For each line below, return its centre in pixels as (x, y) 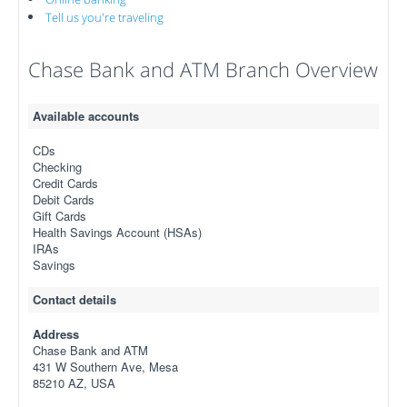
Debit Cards (64, 199)
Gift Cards (60, 216)
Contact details (74, 299)
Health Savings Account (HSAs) (117, 232)
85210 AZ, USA (74, 383)
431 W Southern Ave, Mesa (105, 367)
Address (56, 334)
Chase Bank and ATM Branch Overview (203, 69)
